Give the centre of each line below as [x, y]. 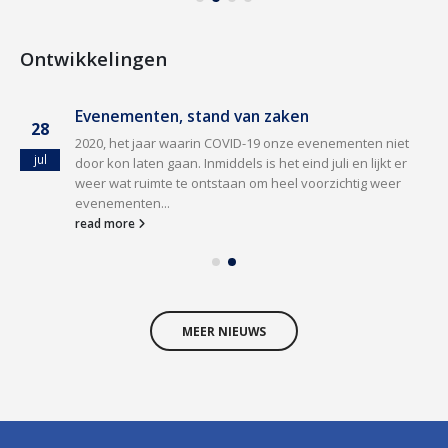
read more [106, 222]
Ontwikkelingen [93, 58]
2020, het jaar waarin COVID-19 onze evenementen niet [242, 142]
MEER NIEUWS [224, 330]
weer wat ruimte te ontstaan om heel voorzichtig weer [238, 182]
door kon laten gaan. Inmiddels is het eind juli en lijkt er [241, 162]
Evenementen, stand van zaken [192, 115]
